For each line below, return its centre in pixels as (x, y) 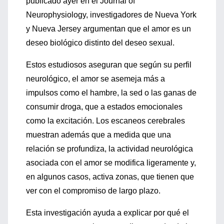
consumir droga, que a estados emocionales (104, 107)
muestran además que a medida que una (98, 135)
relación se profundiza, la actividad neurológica (109, 149)
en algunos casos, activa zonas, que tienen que (110, 177)
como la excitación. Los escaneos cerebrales (105, 121)
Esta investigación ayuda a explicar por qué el (107, 213)
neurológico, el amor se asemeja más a (95, 79)
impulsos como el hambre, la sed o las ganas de (111, 93)
